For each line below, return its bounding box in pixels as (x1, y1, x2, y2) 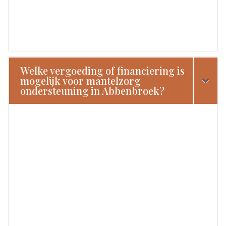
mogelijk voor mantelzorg (20, 73, 141, 87)
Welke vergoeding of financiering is (20, 63, 185, 77)
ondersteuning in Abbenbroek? (20, 83, 165, 97)
